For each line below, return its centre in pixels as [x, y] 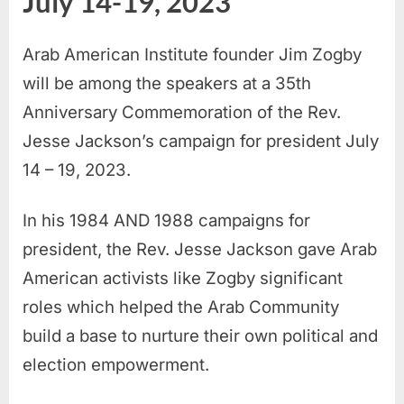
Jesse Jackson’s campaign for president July [201, 142]
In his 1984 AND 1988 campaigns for [166, 221]
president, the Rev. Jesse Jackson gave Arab [200, 250]
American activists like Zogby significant [183, 279]
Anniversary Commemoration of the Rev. [182, 113]
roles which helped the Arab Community [181, 308]
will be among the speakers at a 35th [167, 84]
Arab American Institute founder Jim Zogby [192, 55]
